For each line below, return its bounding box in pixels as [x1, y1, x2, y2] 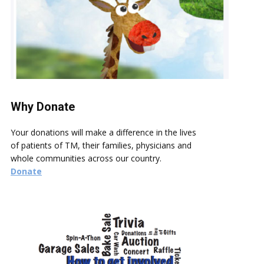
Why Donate [11, 100, 75, 114]
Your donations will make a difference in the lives [11, 127, 196, 138]
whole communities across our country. [11, 153, 161, 164]
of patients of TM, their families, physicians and [11, 140, 192, 151]
